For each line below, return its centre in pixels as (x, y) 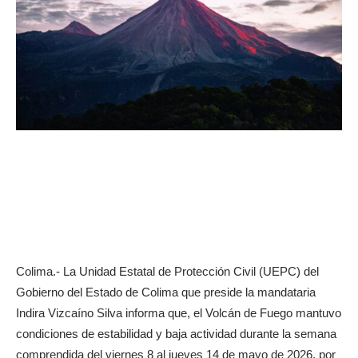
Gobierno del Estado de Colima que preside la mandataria (166, 292)
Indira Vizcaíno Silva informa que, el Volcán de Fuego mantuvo (179, 312)
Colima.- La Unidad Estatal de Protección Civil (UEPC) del (167, 271)
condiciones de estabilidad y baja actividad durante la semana (176, 333)
